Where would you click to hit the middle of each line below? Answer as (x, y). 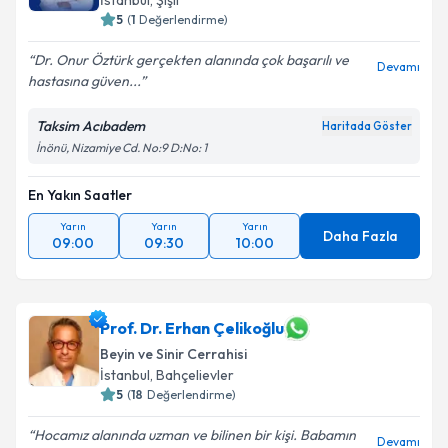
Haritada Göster (367, 126)
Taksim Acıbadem (90, 126)
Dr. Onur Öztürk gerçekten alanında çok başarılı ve (191, 60)
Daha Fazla (360, 236)
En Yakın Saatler (80, 195)
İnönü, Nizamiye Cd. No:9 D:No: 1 (121, 147)
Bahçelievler (195, 375)
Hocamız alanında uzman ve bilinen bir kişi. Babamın (195, 435)
